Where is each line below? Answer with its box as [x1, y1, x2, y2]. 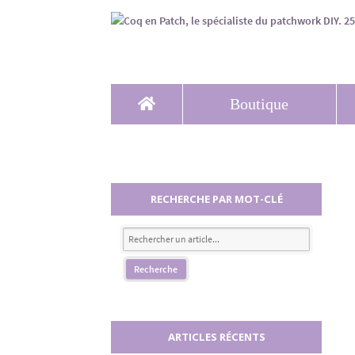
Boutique [230, 95, 289, 113]
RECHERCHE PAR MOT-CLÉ [150, 191, 283, 206]
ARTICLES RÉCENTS [167, 330, 265, 345]
